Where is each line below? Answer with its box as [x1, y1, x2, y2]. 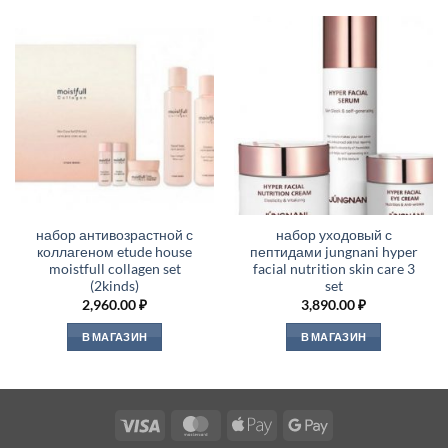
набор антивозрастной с [36, 227, 193, 244]
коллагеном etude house [37, 244, 192, 261]
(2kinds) [90, 278, 139, 295]
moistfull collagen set [48, 261, 181, 278]
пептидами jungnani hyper [249, 244, 418, 261]
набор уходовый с [275, 227, 392, 244]
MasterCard [215, 414, 290, 432]
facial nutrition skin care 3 [252, 261, 415, 278]
